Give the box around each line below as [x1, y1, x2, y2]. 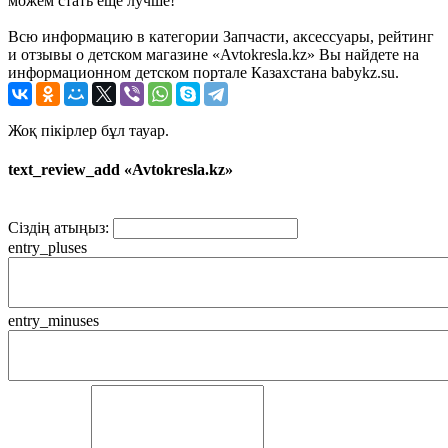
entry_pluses [8, 239, 87, 257]
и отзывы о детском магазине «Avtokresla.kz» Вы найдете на [8, 45, 419, 63]
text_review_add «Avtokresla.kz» [8, 161, 233, 179]
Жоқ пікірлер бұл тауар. [8, 121, 169, 139]
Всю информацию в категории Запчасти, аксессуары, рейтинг [8, 27, 434, 45]
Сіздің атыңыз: [8, 219, 109, 237]
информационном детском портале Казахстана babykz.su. [8, 63, 399, 81]
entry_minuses [8, 312, 99, 330]
